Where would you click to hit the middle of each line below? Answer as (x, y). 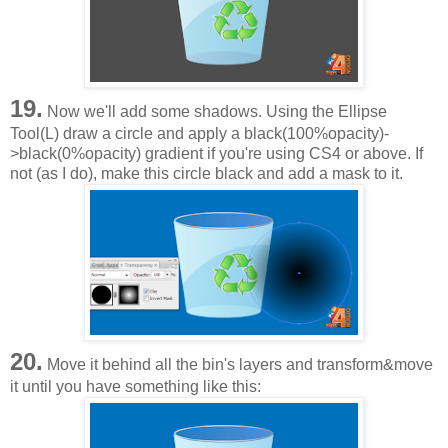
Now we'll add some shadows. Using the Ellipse (215, 111)
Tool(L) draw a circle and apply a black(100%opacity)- (199, 133)
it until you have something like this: (135, 386)
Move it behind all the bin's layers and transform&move (238, 364)
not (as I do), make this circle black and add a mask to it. (206, 173)
